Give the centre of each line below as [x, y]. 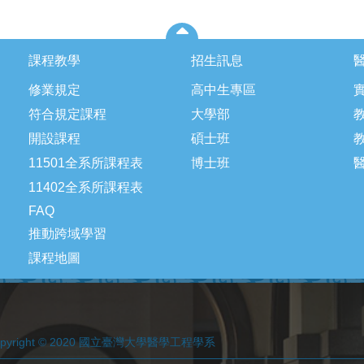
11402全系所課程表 [86, 188]
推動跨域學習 [67, 234]
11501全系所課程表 [86, 163]
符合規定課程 [67, 115]
